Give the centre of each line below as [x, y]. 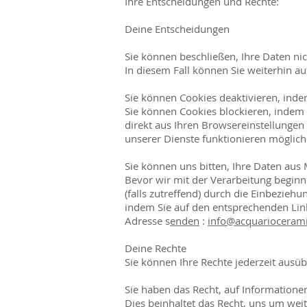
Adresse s [147, 220]
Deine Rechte [156, 248]
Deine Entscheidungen [177, 28]
